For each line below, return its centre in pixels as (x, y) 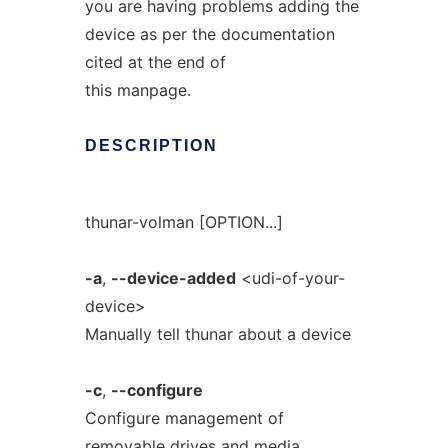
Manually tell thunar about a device (217, 334)
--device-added (173, 278)
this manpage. (137, 90)
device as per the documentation (209, 34)
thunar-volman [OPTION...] (183, 222)
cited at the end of (155, 62)
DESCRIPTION (151, 145)
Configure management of (184, 418)
